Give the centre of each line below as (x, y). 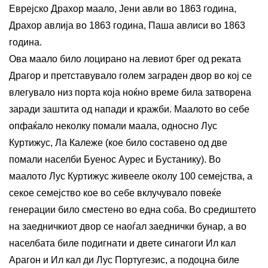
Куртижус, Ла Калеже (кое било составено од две (118, 142)
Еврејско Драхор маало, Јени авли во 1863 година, (123, 8)
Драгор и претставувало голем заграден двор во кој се (130, 75)
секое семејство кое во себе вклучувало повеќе (115, 193)
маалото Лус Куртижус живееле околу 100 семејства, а (131, 176)
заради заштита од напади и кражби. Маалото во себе (129, 109)
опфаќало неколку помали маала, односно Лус (113, 126)
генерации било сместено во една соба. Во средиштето (133, 209)
